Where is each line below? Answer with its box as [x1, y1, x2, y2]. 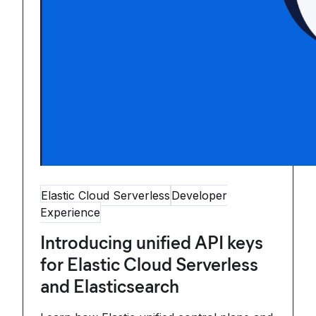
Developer [171, 188, 227, 202]
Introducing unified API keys [40, 231, 263, 254]
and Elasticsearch [40, 275, 179, 298]
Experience [40, 205, 100, 219]
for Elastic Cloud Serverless [40, 253, 258, 276]
